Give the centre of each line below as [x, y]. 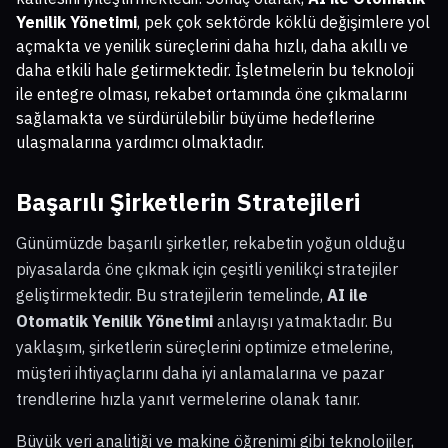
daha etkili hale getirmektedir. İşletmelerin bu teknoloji [215, 69]
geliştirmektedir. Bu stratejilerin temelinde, [171, 294]
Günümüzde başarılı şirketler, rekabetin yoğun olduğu [210, 242]
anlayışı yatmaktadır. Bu [302, 320]
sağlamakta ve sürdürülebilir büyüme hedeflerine [195, 117]
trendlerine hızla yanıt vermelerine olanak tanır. [188, 398]
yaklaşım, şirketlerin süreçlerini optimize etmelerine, [204, 346]
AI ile [347, 294]
